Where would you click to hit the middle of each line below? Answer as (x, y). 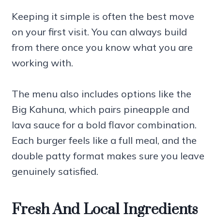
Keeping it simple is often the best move (103, 16)
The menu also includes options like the (101, 93)
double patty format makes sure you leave (108, 155)
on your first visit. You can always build (99, 31)
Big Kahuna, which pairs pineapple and (101, 109)
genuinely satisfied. (55, 171)
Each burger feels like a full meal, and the (104, 140)
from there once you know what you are (102, 47)
